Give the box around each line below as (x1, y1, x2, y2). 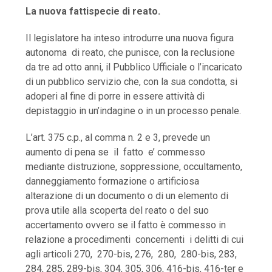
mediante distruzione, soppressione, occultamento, (25, 161, 243, 173)
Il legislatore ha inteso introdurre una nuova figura (25, 32, 234, 44)
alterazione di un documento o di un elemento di (25, 190, 229, 202)
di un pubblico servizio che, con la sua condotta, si (25, 76, 238, 88)
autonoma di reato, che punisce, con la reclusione (25, 47, 236, 59)
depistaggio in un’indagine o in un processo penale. (25, 105, 242, 117)
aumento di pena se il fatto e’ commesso (25, 146, 208, 158)
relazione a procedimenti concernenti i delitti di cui (25, 234, 244, 246)
